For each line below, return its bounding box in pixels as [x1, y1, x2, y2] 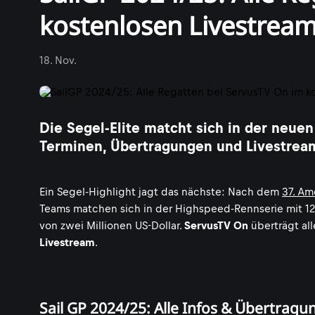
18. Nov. [39, 54, 77, 66]
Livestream [39, 236, 95, 248]
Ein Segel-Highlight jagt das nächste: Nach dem [39, 186, 282, 198]
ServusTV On [184, 219, 248, 231]
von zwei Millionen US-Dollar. [39, 219, 184, 231]
